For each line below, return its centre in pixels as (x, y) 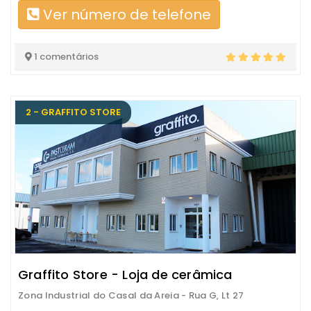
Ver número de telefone (125, 15)
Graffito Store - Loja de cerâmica (125, 275)
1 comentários (65, 57)
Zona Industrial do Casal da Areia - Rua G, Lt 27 (131, 295)
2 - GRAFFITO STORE (73, 112)
